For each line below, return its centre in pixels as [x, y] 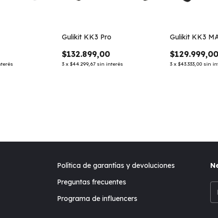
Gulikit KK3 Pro [86, 37]
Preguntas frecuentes [92, 182]
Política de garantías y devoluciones [116, 165]
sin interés [110, 64]
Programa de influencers [97, 199]
